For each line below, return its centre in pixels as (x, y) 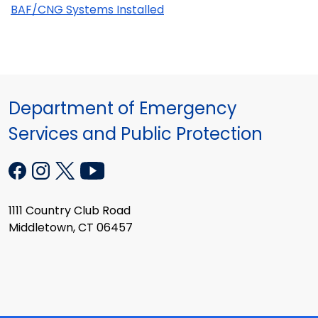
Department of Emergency (123, 108)
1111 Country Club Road (70, 210)
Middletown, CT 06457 (71, 227)
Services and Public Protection (136, 133)
